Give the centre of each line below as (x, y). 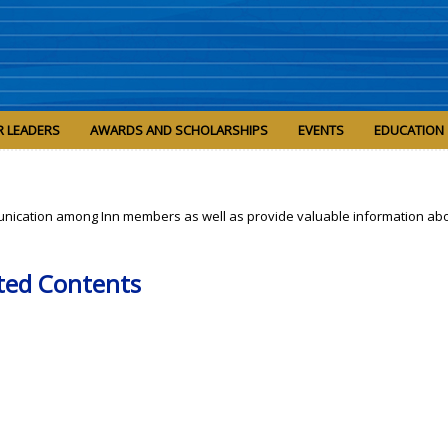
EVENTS (321, 130)
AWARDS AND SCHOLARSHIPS (179, 130)
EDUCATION (409, 130)
